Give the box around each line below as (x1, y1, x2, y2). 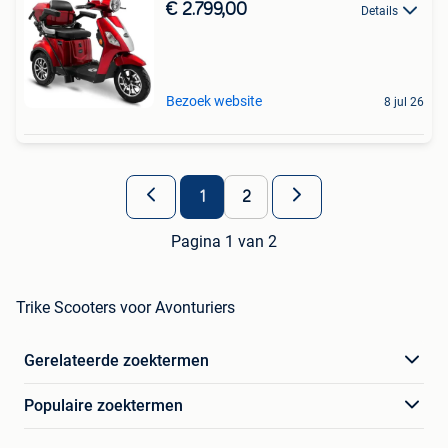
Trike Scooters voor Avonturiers (16, 297, 235, 317)
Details (361, 3, 398, 18)
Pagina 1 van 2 (171, 231, 277, 251)
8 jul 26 (384, 94, 424, 109)
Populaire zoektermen (24, 395, 183, 415)
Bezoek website (166, 92, 262, 109)
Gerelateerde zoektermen (24, 350, 209, 370)
